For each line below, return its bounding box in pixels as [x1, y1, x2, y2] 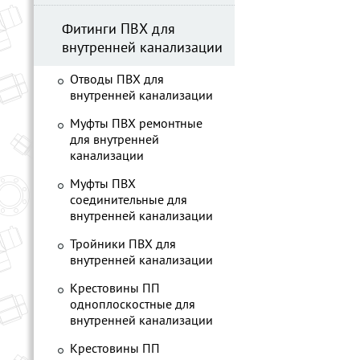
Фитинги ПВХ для [62, 21, 175, 39]
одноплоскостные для [70, 297, 195, 313]
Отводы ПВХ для [70, 72, 164, 88]
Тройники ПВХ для [70, 237, 176, 253]
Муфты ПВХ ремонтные [70, 117, 202, 133]
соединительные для [70, 193, 187, 209]
